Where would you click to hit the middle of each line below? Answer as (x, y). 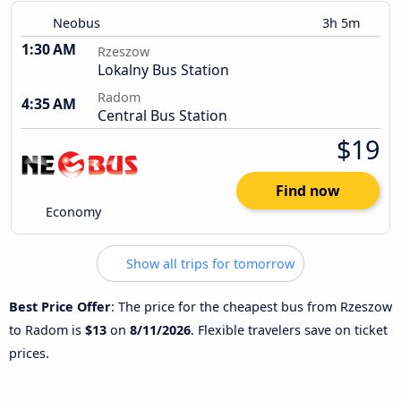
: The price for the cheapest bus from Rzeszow (252, 306)
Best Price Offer (60, 306)
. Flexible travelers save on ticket (289, 329)
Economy (72, 212)
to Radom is (47, 329)
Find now (308, 191)
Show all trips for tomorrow (209, 264)
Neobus (77, 23)
